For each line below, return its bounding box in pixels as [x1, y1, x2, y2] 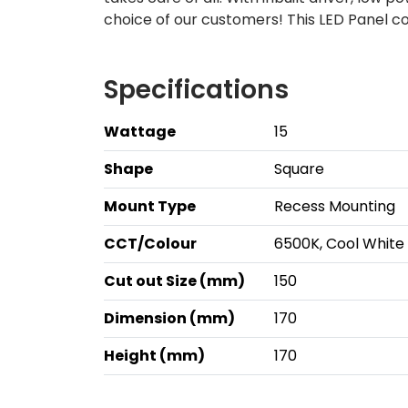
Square [274, 158, 324, 179]
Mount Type [104, 196, 196, 217]
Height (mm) [104, 345, 205, 366]
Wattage [104, 121, 176, 142]
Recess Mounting [274, 196, 395, 217]
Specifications [104, 72, 289, 107]
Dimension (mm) [104, 308, 235, 329]
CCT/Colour [104, 233, 197, 254]
